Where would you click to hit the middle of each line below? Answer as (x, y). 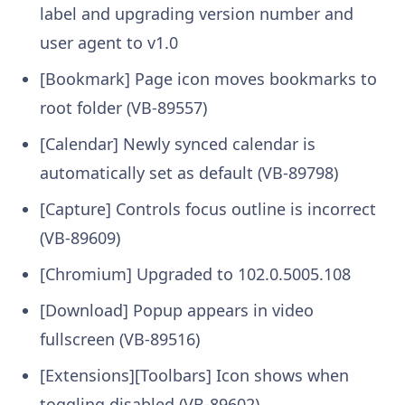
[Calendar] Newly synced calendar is (178, 143)
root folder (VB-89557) (123, 107)
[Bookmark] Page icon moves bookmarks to (208, 78)
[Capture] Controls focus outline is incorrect (208, 208)
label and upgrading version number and (197, 13)
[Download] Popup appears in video (177, 310)
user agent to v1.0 (109, 42)
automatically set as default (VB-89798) (189, 172)
